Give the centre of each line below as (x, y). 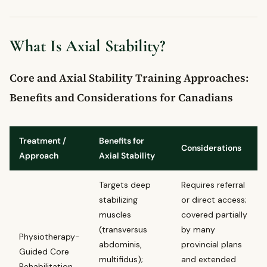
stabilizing (118, 199)
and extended (209, 259)
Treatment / (43, 140)
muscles (115, 214)
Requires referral (213, 184)
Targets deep (125, 184)
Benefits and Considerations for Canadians (121, 97)
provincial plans (212, 244)
